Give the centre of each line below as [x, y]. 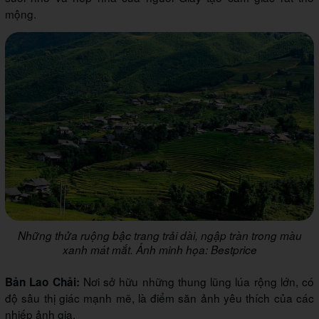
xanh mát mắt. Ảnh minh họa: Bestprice [159, 250]
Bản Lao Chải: [42, 282]
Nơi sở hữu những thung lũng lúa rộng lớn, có [197, 282]
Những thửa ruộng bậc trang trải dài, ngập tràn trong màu [159, 236]
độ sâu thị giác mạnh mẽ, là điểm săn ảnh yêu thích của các [159, 298]
